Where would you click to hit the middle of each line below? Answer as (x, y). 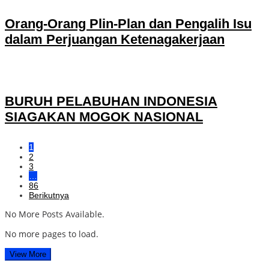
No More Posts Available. (55, 214)
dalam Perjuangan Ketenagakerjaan (115, 39)
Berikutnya (49, 195)
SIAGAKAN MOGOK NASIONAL (104, 117)
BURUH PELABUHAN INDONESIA (111, 101)
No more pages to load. (52, 234)
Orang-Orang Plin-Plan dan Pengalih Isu (128, 23)
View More (28, 255)
